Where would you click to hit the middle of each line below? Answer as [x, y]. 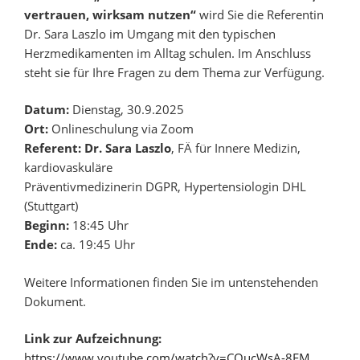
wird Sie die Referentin [262, 14]
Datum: [48, 110]
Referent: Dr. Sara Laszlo [98, 148]
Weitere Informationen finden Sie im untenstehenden [171, 282]
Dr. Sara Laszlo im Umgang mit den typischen [150, 33]
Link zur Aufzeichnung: [93, 339]
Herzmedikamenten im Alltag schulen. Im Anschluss [168, 53]
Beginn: [48, 225]
